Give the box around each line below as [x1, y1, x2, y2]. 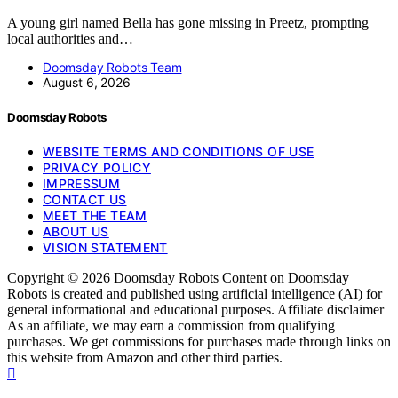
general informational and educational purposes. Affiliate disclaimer [7, 301, 384, 317]
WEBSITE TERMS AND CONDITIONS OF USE [43, 143, 314, 159]
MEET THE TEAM [43, 207, 147, 223]
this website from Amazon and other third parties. [7, 349, 283, 365]
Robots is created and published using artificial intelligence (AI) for [7, 285, 382, 301]
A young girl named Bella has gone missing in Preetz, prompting [7, 15, 369, 31]
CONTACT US [43, 191, 127, 207]
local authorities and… [7, 31, 133, 47]
